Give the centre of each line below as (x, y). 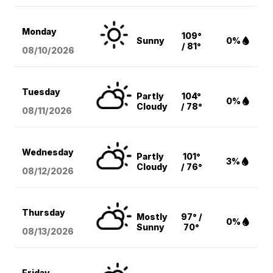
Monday (40, 32)
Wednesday (48, 152)
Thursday (44, 213)
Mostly (152, 217)
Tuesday (41, 92)
